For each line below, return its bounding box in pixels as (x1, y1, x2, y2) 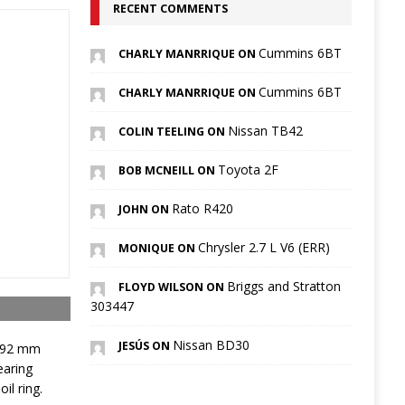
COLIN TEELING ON (118, 124, 228, 140)
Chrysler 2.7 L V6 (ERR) (197, 239, 330, 257)
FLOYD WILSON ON (118, 279, 227, 296)
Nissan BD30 (172, 336, 250, 354)
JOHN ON (118, 202, 172, 218)
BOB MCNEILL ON (118, 163, 218, 179)
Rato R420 (171, 200, 233, 218)
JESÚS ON (118, 338, 173, 354)
